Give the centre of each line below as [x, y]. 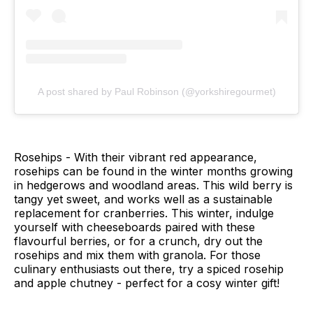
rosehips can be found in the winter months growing [153, 172]
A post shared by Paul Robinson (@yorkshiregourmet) [156, 92]
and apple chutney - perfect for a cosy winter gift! [147, 283]
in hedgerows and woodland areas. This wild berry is [153, 185]
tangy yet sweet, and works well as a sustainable [143, 199]
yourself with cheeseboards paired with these [134, 227]
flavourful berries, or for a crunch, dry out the [138, 241]
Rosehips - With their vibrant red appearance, [136, 158]
